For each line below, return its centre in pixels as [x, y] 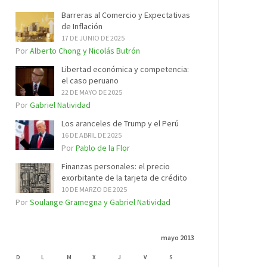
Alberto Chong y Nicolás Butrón [85, 51]
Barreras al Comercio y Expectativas [126, 15]
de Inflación [82, 26]
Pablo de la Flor [103, 148]
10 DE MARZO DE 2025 [94, 189]
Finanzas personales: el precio [116, 166]
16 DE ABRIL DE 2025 [91, 135]
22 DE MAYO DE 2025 [92, 92]
